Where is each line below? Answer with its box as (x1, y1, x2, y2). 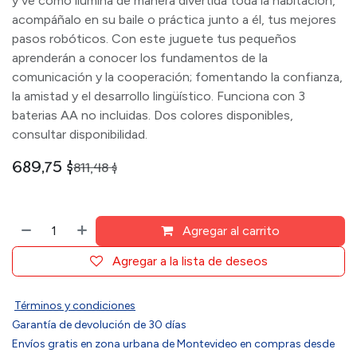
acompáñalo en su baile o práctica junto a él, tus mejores (12, 12, 336, 27)
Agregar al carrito (182, 223, 280, 238)
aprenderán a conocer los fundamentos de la (12, 50, 268, 65)
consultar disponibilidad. (12, 127, 147, 142)
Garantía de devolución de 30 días (12, 318, 186, 331)
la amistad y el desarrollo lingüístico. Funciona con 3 (12, 88, 305, 104)
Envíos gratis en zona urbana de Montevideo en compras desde (12, 337, 335, 351)
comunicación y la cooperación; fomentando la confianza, (12, 69, 343, 84)
